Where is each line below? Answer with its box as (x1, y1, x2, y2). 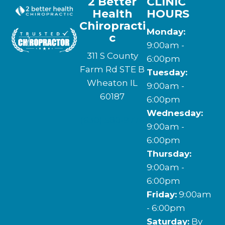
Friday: (146, 189, 177, 200)
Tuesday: (146, 67, 187, 78)
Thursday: (146, 149, 191, 159)
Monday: (146, 27, 185, 37)
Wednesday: (146, 108, 203, 119)
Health (92, 7, 133, 21)
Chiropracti (79, 19, 146, 33)
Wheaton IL (87, 78, 138, 88)
